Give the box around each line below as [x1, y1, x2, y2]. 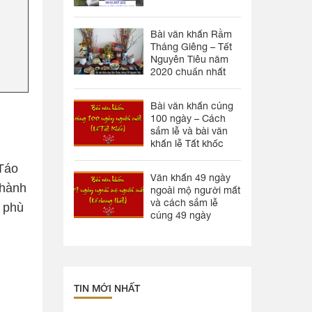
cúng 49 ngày [150, 210, 211, 221]
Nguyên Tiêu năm [150, 54, 228, 65]
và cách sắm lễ [150, 197, 218, 208]
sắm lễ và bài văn [150, 125, 228, 136]
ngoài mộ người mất [150, 185, 240, 196]
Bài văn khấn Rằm [150, 29, 232, 40]
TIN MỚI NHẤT [74, 282, 140, 294]
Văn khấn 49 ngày [150, 172, 231, 183]
